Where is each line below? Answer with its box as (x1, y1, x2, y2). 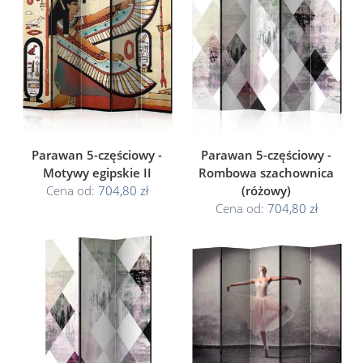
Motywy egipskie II (42, 164, 152, 181)
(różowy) (241, 182, 291, 199)
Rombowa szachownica (199, 164, 334, 181)
